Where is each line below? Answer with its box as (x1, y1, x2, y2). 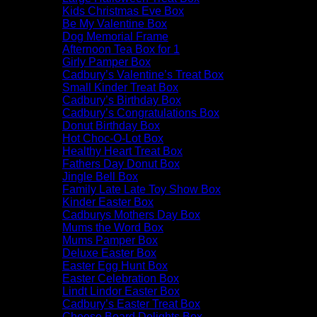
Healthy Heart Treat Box (62, 144, 183, 157)
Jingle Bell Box (62, 170, 138, 183)
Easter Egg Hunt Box (62, 259, 168, 272)
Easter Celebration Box (62, 272, 179, 284)
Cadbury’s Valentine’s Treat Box (62, 68, 224, 81)
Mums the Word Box (62, 221, 163, 234)
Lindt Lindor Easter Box (62, 284, 180, 297)
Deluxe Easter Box (62, 246, 156, 259)
